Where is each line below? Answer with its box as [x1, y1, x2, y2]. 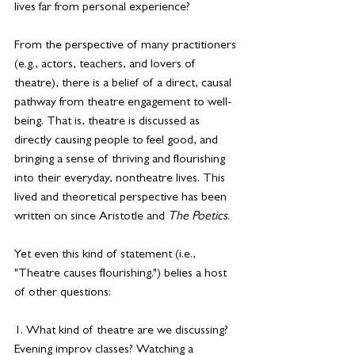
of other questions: [14, 287, 111, 300]
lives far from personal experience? [14, 2, 190, 14]
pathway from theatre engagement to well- [14, 97, 231, 109]
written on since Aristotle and [14, 211, 168, 223]
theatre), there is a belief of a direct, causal [14, 78, 235, 90]
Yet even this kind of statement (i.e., [14, 249, 199, 261]
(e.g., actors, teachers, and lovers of [14, 59, 199, 71]
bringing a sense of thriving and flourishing [14, 154, 228, 166]
